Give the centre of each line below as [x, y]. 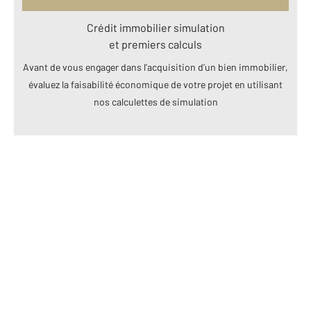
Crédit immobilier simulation [155, 28]
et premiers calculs [155, 44]
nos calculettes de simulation [155, 102]
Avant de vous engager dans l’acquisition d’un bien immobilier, [155, 67]
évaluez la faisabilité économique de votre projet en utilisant [155, 85]
